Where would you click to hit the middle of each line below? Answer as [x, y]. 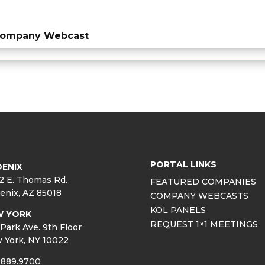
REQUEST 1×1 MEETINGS [204, 224]
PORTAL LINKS [183, 165]
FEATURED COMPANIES [203, 182]
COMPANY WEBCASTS [199, 196]
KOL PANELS [178, 210]
